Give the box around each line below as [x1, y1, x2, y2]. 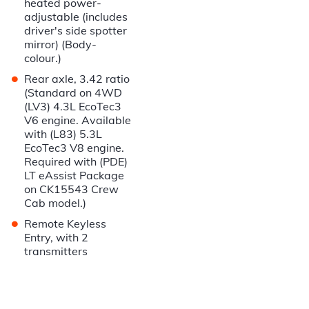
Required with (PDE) [24, 154, 128, 169]
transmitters [24, 244, 88, 259]
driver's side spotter [24, 23, 128, 38]
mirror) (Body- [24, 37, 97, 52]
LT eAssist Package [24, 168, 125, 183]
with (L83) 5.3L [24, 127, 103, 141]
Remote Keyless [24, 217, 107, 231]
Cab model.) [24, 196, 87, 210]
